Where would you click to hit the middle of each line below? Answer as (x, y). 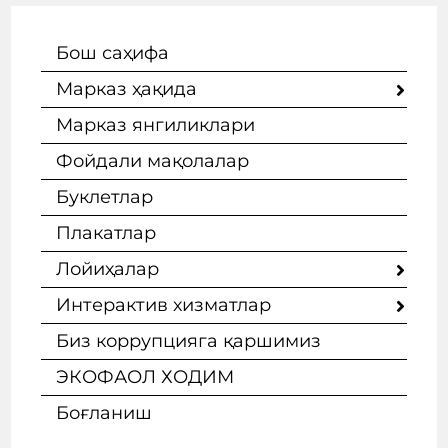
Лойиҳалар (108, 269)
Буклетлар (105, 197)
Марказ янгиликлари (156, 125)
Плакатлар (106, 233)
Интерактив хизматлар (164, 305)
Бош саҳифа (113, 53)
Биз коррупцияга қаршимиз (189, 341)
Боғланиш (104, 413)
